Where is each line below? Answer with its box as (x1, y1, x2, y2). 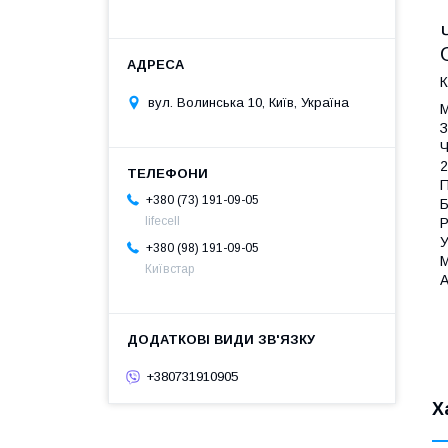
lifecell (145, 213, 180, 228)
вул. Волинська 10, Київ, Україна (148, 94, 349, 110)
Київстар (145, 261, 194, 276)
